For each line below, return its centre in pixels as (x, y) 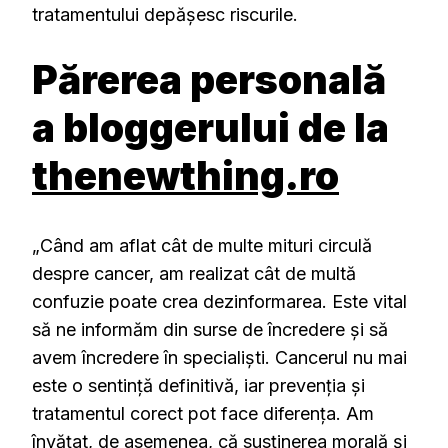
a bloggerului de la (210, 127)
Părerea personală (209, 79)
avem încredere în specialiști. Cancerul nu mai (219, 358)
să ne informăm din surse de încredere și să (210, 330)
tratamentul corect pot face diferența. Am (203, 414)
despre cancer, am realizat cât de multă (194, 274)
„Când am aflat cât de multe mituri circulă (202, 246)
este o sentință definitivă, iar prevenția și (198, 386)
